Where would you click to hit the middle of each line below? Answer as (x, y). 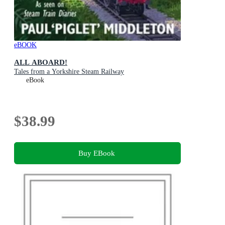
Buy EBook (96, 153)
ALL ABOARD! (41, 62)
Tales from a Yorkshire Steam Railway (69, 72)
